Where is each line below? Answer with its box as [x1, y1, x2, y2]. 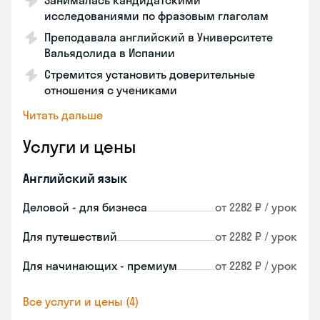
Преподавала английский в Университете [44, 30, 273, 44]
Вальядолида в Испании [44, 46, 175, 60]
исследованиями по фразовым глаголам [44, 9, 269, 23]
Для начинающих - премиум [23, 259, 177, 273]
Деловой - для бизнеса [23, 200, 147, 214]
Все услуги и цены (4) [23, 294, 139, 309]
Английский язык [23, 170, 127, 186]
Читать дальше [23, 108, 103, 122]
